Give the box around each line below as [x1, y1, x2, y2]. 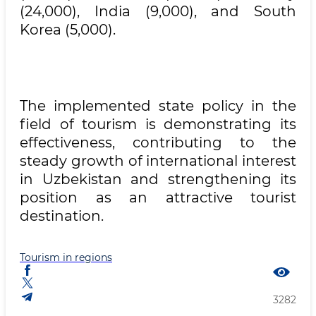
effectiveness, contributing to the [20, 134, 296, 151]
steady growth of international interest [20, 152, 296, 169]
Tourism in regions [20, 251, 112, 264]
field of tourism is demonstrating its [20, 116, 296, 133]
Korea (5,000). [20, 21, 116, 38]
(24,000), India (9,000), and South [20, 3, 296, 20]
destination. [20, 207, 104, 224]
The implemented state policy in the [20, 97, 296, 114]
